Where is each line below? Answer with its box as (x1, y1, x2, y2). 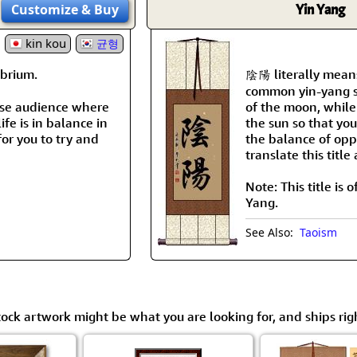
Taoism (300, 224, 337, 240)
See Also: (245, 224, 300, 240)
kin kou (22, 34, 66, 51)
